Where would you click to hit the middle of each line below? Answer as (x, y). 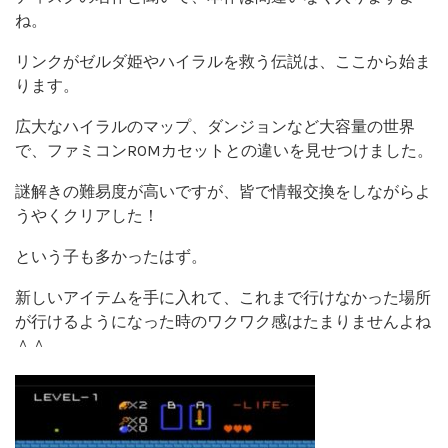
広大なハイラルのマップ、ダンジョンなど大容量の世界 (215, 126)
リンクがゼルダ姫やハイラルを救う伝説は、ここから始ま (223, 61)
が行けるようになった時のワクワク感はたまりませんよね (223, 321)
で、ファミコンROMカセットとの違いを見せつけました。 (224, 150)
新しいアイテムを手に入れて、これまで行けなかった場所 (223, 297)
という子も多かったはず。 (111, 256)
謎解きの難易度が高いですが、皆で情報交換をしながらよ (223, 191)
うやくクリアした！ (87, 215)
